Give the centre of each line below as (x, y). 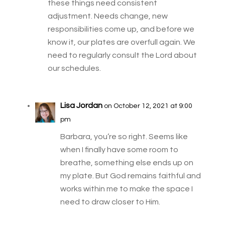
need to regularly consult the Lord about (122, 55)
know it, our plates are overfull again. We (121, 42)
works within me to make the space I (126, 189)
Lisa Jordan (81, 106)
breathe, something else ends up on (127, 163)
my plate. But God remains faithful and (130, 176)
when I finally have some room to (119, 150)
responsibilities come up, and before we (121, 29)
